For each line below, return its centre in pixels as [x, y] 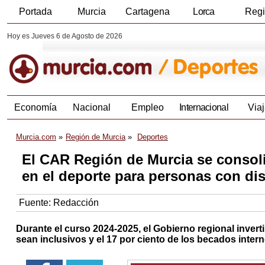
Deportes [153, 137]
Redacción [76, 203]
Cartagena [148, 12]
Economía [35, 108]
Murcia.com [36, 137]
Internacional [204, 108]
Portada [35, 12]
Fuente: [36, 203]
